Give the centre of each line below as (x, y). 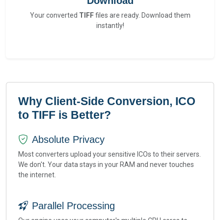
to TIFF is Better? (65, 115)
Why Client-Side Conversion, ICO (107, 101)
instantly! (110, 26)
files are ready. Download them (142, 15)
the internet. (37, 175)
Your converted (54, 15)
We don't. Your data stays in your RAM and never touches (106, 165)
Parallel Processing (73, 206)
